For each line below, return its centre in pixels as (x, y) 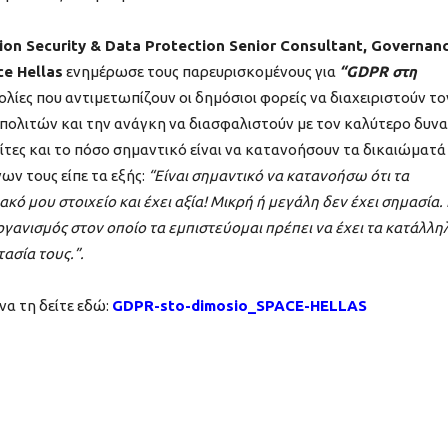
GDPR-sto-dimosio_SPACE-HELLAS (239, 306)
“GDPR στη (378, 72)
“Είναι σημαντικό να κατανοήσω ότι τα (278, 176)
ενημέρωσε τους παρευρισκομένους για (201, 72)
